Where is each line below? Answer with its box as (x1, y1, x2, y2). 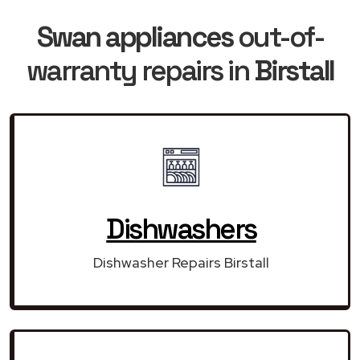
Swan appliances (36, 18, 233, 55)
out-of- (232, 18, 324, 55)
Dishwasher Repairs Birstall (93, 252, 269, 272)
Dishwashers (106, 211, 256, 247)
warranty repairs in (26, 52, 254, 88)
